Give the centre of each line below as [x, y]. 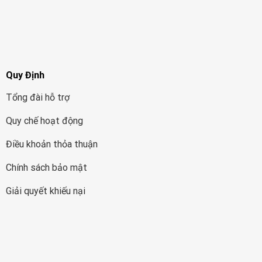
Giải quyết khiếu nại [45, 191]
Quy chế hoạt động [44, 121]
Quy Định [25, 75]
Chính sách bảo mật [46, 168]
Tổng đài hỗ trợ [37, 98]
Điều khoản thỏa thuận [51, 144]
